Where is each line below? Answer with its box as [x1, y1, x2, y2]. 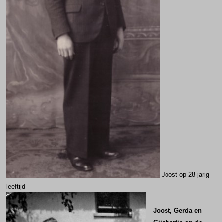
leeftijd [6, 183, 25, 190]
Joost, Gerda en [153, 207, 202, 214]
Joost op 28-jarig [162, 171, 209, 178]
